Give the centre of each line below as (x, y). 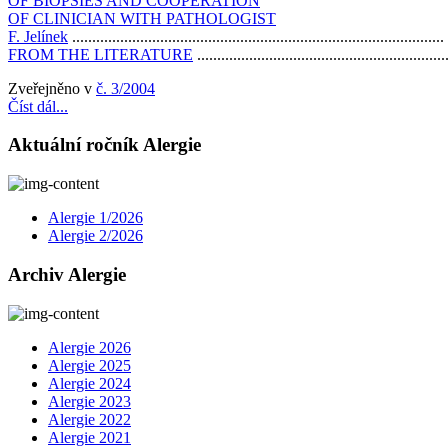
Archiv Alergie (67, 274)
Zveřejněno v (50, 88)
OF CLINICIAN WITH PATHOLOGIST (142, 18)
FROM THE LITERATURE (100, 54)
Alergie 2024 (89, 383)
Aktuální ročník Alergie (104, 145)
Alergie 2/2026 (95, 236)
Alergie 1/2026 (95, 218)
